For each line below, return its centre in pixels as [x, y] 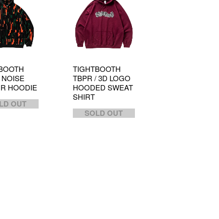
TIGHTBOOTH [97, 69]
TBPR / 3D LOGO [101, 78]
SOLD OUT [104, 113]
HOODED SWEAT [103, 87]
